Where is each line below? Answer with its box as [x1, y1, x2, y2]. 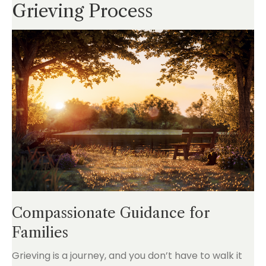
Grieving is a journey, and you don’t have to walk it [12, 248, 242, 262]
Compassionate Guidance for [12, 204, 210, 221]
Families [12, 223, 68, 241]
